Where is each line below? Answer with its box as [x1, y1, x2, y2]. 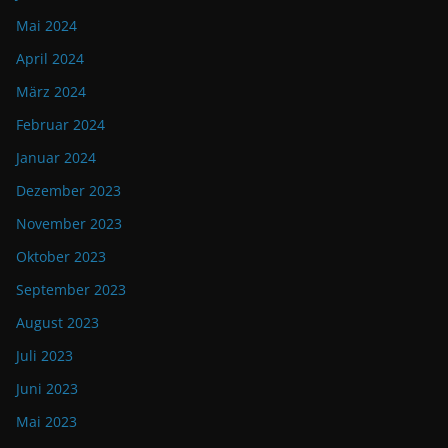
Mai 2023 [16, 411, 77, 431]
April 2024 [16, 48, 84, 68]
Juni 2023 [16, 378, 78, 398]
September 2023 [16, 279, 126, 299]
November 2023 [16, 213, 122, 233]
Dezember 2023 [16, 180, 121, 200]
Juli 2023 [16, 345, 73, 365]
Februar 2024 [16, 114, 105, 134]
